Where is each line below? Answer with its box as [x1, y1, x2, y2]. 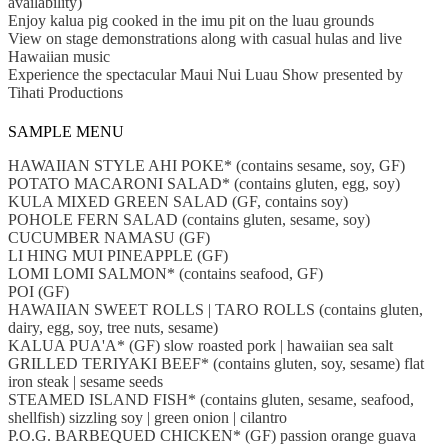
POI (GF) [8, 283, 69, 301]
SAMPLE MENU [8, 123, 124, 141]
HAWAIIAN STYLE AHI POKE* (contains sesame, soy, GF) [8, 157, 405, 175]
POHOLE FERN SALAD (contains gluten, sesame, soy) [8, 211, 370, 229]
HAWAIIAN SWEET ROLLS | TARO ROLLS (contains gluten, [8, 301, 423, 319]
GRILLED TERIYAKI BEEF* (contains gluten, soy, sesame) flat [8, 355, 424, 373]
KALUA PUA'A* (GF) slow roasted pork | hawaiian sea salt [8, 337, 393, 355]
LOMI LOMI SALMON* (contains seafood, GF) [8, 265, 323, 283]
